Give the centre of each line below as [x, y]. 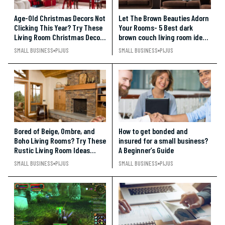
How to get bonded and [153, 131]
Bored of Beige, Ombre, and [54, 131]
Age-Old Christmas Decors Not [60, 18]
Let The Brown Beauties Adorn [164, 18]
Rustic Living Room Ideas [52, 150]
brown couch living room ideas [164, 37]
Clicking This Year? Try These [58, 27]
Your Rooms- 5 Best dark [156, 27]
